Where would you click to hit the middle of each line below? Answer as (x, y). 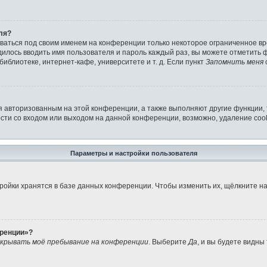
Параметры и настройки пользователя (133, 153)
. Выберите (168, 242)
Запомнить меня (235, 62)
